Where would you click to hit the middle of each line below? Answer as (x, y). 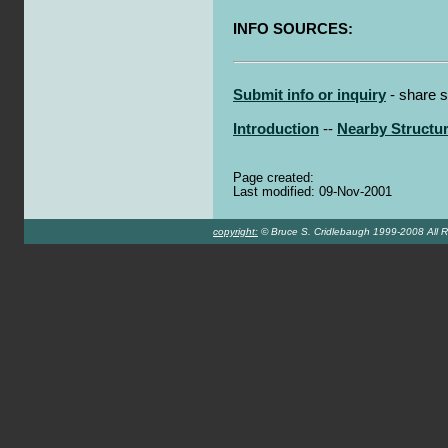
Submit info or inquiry (309, 94)
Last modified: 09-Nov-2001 (312, 192)
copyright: (235, 231)
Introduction (276, 128)
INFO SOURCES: (293, 28)
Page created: (273, 178)
